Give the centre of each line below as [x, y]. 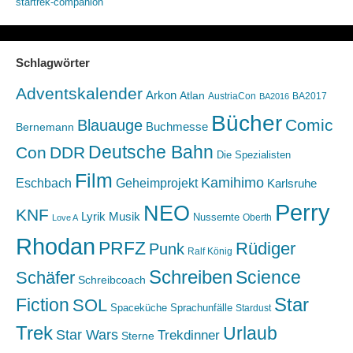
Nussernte [216, 217]
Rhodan [55, 247]
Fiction [42, 305]
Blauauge [110, 126]
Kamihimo [232, 183]
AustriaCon [232, 97]
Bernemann [45, 128]
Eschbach [43, 183]
